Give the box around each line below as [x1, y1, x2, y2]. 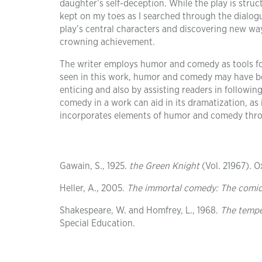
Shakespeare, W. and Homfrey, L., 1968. [60, 206, 220, 215]
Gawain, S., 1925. [60, 161, 129, 171]
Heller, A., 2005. [60, 184, 127, 193]
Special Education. [60, 219, 135, 228]
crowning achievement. [60, 37, 155, 47]
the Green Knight [129, 161, 199, 171]
